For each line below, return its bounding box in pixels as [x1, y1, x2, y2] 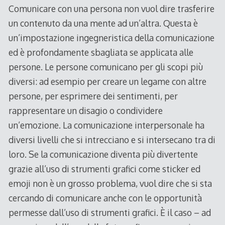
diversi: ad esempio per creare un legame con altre [8, 75, 206, 87]
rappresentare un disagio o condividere [8, 104, 163, 116]
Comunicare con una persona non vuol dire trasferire [8, 3, 214, 14]
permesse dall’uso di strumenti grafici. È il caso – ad [8, 206, 211, 218]
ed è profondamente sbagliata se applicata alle [8, 46, 193, 58]
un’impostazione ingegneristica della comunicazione [8, 32, 214, 43]
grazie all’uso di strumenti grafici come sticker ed [8, 163, 200, 174]
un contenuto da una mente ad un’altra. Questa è [8, 17, 198, 29]
